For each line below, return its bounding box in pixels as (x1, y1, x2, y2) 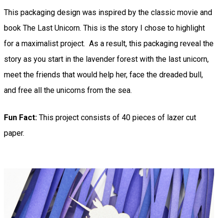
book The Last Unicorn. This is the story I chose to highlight (4, 23, 205, 33)
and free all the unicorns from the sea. (4, 85, 132, 95)
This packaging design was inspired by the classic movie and (4, 7, 212, 17)
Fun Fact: (4, 112, 39, 122)
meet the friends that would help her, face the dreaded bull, (4, 70, 203, 79)
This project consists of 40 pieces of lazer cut (39, 112, 196, 122)
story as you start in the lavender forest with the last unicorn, (4, 54, 209, 64)
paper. (4, 128, 24, 138)
